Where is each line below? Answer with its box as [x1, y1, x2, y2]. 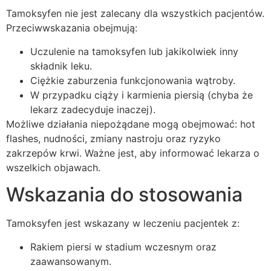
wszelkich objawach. [6, 161, 100, 174]
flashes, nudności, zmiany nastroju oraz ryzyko [6, 132, 221, 145]
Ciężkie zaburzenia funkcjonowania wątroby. [30, 74, 235, 87]
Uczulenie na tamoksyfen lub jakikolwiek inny [30, 45, 238, 57]
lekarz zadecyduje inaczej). [30, 103, 155, 116]
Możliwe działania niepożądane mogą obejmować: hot [6, 117, 255, 130]
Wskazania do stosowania [6, 183, 243, 207]
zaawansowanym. [30, 255, 111, 267]
